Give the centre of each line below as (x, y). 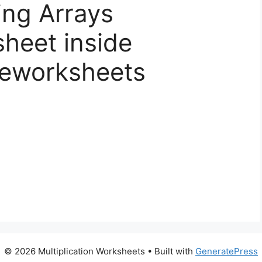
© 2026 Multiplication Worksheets (75, 251)
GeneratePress (227, 251)
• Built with (170, 251)
